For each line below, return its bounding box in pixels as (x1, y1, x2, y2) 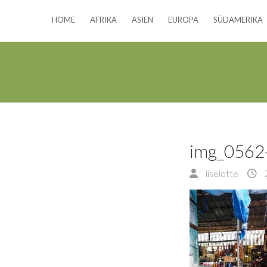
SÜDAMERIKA (213, 15, 263, 24)
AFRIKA (90, 15, 117, 24)
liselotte (204, 167, 238, 179)
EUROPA (168, 15, 198, 24)
